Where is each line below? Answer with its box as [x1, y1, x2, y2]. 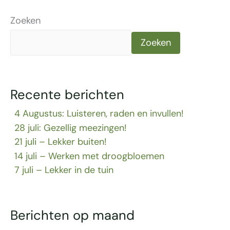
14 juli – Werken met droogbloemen [14, 149, 165, 162]
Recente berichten [10, 86, 124, 104]
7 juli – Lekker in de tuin [14, 164, 114, 177]
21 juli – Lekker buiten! [14, 136, 107, 148]
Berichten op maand [10, 207, 135, 224]
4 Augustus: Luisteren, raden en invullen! [14, 107, 184, 120]
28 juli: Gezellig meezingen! [14, 121, 127, 134]
